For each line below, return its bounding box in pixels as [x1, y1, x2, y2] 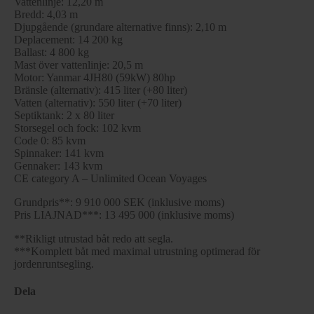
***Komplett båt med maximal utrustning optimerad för [14, 245, 260, 257]
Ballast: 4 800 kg [14, 46, 89, 58]
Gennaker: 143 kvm [14, 159, 102, 172]
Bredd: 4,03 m [14, 8, 78, 20]
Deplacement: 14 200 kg [14, 33, 123, 46]
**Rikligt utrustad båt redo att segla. [14, 232, 173, 245]
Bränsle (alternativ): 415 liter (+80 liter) [14, 83, 187, 96]
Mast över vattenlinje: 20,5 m [14, 58, 143, 71]
